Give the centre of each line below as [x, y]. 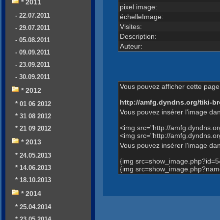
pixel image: [138, 7]
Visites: [131, 26]
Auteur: [131, 46]
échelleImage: [141, 16]
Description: [138, 36]
